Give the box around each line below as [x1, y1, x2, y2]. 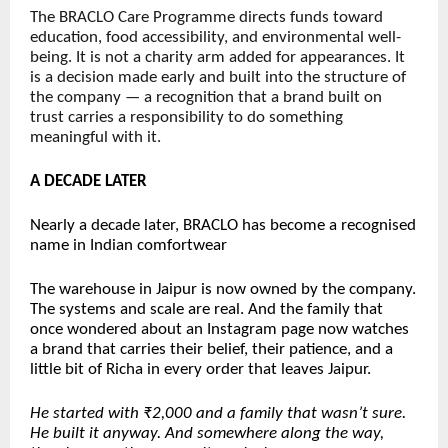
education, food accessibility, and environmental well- [30, 29, 401, 47]
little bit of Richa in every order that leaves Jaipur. [30, 361, 371, 379]
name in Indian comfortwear [30, 237, 227, 255]
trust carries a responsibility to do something [30, 109, 343, 127]
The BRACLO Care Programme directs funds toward [30, 9, 383, 27]
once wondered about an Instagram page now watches [30, 321, 409, 339]
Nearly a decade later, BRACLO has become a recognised [30, 217, 416, 235]
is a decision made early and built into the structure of [30, 69, 406, 87]
